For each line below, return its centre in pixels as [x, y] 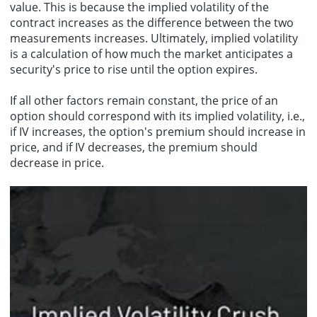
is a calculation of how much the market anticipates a [151, 53]
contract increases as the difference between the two [152, 22]
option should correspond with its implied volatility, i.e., [157, 116]
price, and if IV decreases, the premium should [134, 147]
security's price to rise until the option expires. [134, 69]
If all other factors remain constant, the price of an [144, 100]
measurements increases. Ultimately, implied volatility [154, 38]
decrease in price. [57, 162]
